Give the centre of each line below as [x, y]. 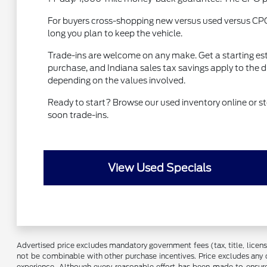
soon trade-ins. [78, 115]
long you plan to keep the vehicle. [115, 34]
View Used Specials [159, 168]
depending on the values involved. [116, 81]
